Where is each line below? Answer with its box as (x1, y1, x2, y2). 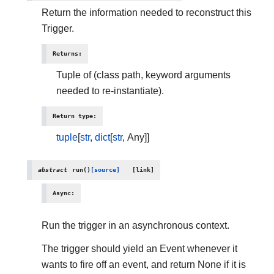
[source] (91, 166, 120, 174)
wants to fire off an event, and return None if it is (42, 259, 246, 270)
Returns (53, 50, 78, 57)
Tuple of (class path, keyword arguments (56, 69, 231, 81)
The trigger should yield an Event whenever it (42, 243, 237, 254)
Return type (53, 112, 93, 120)
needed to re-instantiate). (56, 85, 164, 97)
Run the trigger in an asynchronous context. (42, 220, 229, 231)
